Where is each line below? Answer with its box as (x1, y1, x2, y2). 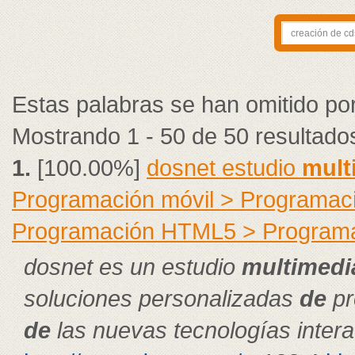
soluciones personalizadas (24, 285, 300, 311)
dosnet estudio (147, 155, 302, 181)
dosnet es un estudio (24, 254, 242, 280)
